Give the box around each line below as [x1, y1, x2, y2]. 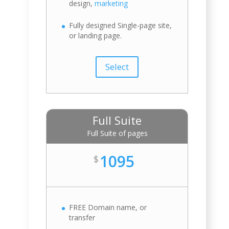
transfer [69, 212, 96, 222]
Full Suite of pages [86, 128, 148, 138]
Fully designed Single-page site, [69, 20, 172, 30]
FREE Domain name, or [69, 202, 147, 212]
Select [105, 60, 129, 73]
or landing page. [69, 30, 122, 40]
